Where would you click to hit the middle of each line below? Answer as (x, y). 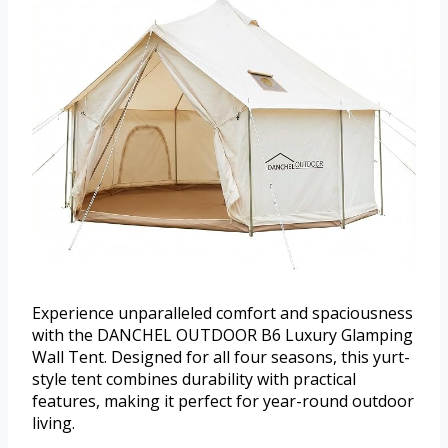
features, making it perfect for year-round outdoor (223, 400)
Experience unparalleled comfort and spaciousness (222, 312)
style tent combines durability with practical (194, 378)
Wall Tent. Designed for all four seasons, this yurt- (221, 356)
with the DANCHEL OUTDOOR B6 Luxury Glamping (222, 334)
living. (53, 422)
